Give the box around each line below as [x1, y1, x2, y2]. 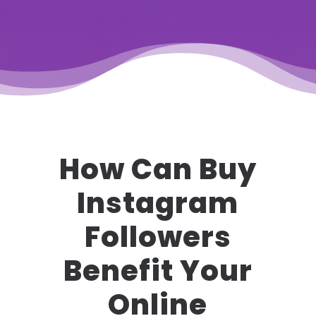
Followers [84, 217, 231, 257]
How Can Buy [59, 149, 257, 189]
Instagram [77, 183, 239, 223]
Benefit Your [63, 250, 253, 291]
